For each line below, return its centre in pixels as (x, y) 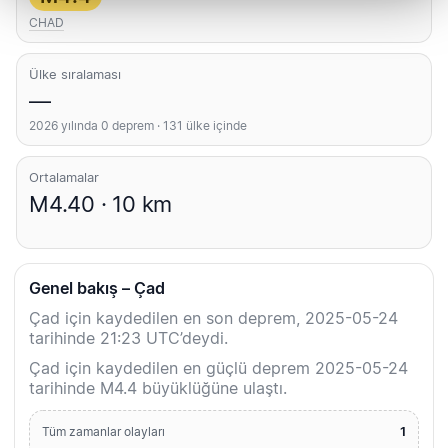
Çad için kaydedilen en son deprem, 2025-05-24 (213, 318)
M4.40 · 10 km (101, 204)
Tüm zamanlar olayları (103, 432)
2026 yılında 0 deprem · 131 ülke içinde (138, 126)
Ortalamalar (64, 177)
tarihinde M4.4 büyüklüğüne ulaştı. (158, 388)
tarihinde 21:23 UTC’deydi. (128, 338)
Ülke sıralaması (75, 74)
